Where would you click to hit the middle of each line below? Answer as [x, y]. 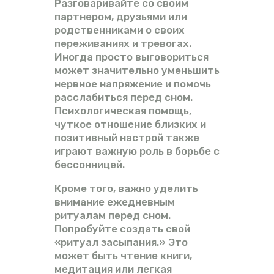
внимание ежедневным [115, 202]
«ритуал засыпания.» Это [121, 242]
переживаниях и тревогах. [123, 43]
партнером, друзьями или [121, 16]
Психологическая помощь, [123, 110]
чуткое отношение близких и [130, 124]
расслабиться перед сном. [124, 97]
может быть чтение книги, [123, 255]
